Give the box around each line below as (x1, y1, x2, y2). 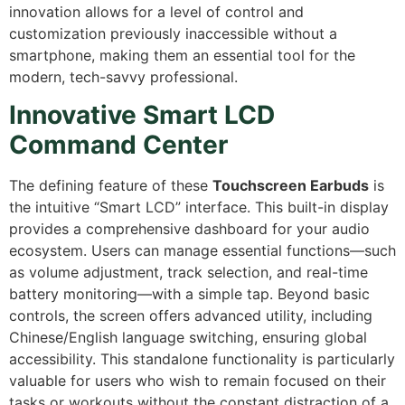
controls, (9, 306, 69, 325)
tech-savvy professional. (65, 67, 238, 86)
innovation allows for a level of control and (9, 2, 304, 21)
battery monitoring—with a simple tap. (9, 285, 273, 304)
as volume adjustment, (9, 263, 163, 282)
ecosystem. (9, 241, 87, 260)
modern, (9, 67, 65, 86)
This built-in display (250, 198, 389, 217)
